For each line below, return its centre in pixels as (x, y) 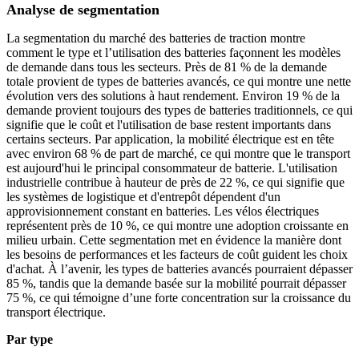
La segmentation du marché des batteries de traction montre (156, 38)
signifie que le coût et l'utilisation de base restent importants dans (169, 125)
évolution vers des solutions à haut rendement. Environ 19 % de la (173, 96)
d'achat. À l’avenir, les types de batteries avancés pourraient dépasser (179, 269)
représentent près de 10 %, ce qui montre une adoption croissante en (177, 226)
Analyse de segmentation (83, 10)
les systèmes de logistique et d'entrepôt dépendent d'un (143, 197)
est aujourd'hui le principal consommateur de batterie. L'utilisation (172, 168)
